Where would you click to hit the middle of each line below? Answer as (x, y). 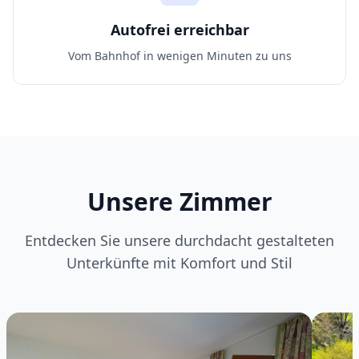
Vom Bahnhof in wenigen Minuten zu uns (179, 56)
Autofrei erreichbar (179, 30)
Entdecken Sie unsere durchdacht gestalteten (179, 240)
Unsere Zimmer (179, 202)
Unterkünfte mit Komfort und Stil (179, 263)
